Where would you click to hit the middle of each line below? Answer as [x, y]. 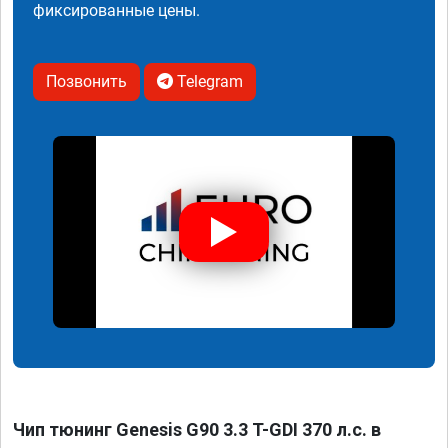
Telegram [208, 81]
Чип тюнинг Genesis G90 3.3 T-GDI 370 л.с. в [197, 430]
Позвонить [86, 81]
